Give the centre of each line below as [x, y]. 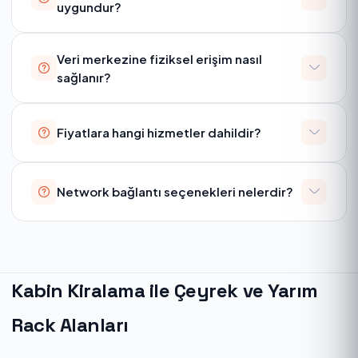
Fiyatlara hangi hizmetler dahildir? [159, 133]
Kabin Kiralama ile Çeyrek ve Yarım [165, 290]
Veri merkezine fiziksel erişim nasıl [159, 58]
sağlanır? [84, 77]
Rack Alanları [70, 324]
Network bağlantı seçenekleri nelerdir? [175, 192]
